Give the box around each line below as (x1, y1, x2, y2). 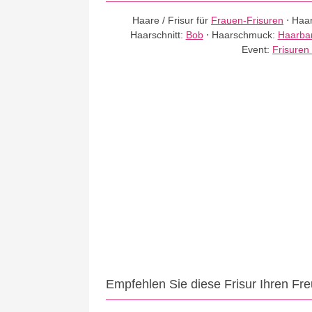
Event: (242, 44, 273, 55)
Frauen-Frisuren (211, 15, 284, 26)
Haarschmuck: (211, 29, 278, 40)
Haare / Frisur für (132, 15, 212, 26)
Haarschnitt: (130, 29, 186, 40)
